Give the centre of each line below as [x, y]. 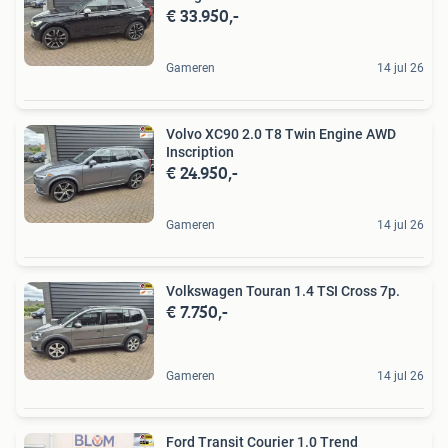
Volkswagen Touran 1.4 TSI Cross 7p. [283, 290]
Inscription [200, 151]
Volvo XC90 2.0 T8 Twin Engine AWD [281, 133]
